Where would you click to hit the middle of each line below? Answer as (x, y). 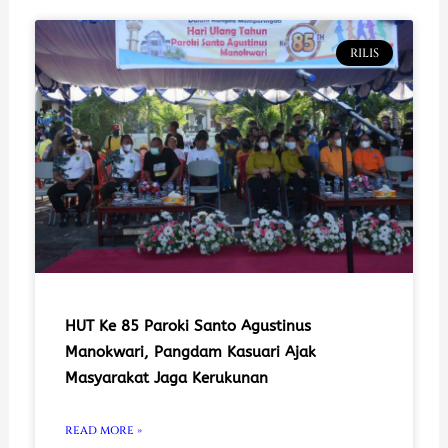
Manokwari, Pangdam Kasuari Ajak (190, 352)
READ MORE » (103, 431)
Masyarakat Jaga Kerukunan (166, 378)
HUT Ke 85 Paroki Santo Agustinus (187, 326)
